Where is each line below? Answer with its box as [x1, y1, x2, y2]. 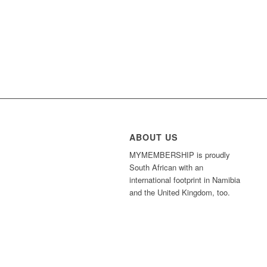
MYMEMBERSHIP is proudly [129, 149, 230, 161]
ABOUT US [129, 131, 178, 144]
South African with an [129, 162, 203, 173]
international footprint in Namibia [129, 174, 240, 186]
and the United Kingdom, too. [129, 187, 230, 198]
